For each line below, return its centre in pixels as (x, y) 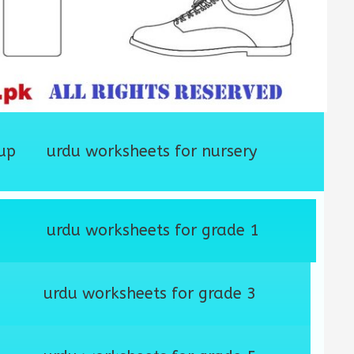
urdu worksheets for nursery (151, 151)
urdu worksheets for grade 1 (153, 230)
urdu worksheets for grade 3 (150, 293)
